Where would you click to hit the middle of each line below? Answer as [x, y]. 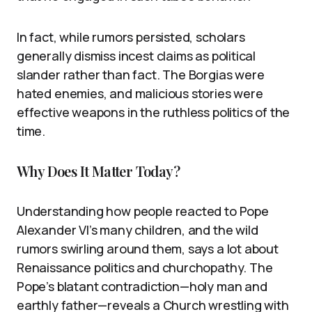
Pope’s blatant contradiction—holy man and [142, 286]
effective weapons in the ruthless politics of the [154, 112]
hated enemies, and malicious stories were [140, 93]
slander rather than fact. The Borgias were [141, 74]
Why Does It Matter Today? [98, 171]
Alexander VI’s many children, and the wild [138, 229]
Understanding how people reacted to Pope [143, 211]
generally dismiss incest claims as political [136, 55]
